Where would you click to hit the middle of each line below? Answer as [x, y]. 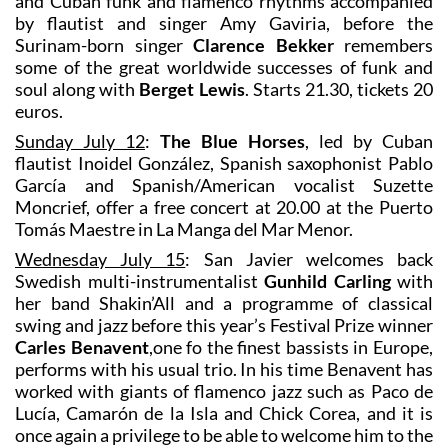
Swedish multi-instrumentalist [139, 280]
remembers [383, 44]
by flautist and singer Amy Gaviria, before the [224, 22]
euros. [39, 110]
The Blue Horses [232, 140]
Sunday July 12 [80, 140]
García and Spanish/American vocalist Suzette [224, 184]
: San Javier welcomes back [309, 258]
